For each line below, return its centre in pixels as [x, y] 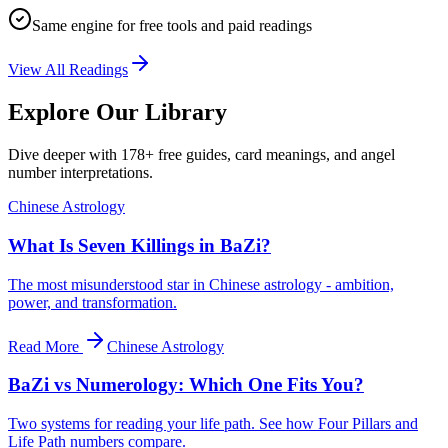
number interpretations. [80, 173]
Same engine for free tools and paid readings [172, 26]
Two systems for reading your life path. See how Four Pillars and [213, 424]
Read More [43, 346]
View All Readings [68, 70]
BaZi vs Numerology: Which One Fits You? [186, 385]
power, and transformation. [92, 302]
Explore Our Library [117, 112]
